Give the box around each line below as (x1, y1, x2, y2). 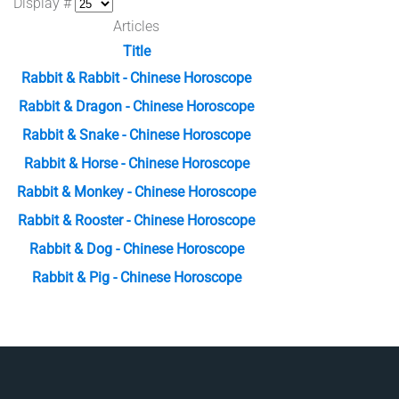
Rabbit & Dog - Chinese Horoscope (28, 240, 244, 258)
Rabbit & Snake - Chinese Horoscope (22, 126, 250, 144)
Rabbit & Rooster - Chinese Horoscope (18, 212, 255, 230)
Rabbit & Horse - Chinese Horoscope (23, 155, 249, 173)
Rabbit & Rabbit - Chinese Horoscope (21, 69, 251, 87)
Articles (113, 18, 159, 36)
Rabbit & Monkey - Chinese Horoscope (17, 183, 256, 201)
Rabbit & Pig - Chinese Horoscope (31, 269, 241, 287)
